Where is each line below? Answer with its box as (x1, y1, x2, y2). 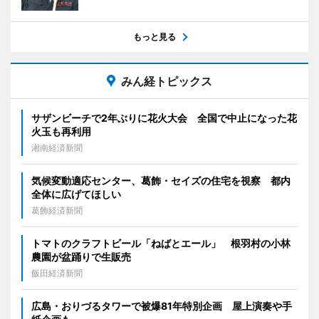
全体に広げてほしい (31, 187, 121, 200)
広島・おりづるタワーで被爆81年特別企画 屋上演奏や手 (31, 299, 292, 312)
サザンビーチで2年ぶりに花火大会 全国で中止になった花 (31, 111, 297, 124)
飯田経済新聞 (31, 267, 83, 278)
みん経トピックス (121, 73, 212, 88)
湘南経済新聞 (31, 142, 83, 153)
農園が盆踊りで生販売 (31, 250, 131, 263)
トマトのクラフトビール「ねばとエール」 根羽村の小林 (31, 236, 291, 249)
